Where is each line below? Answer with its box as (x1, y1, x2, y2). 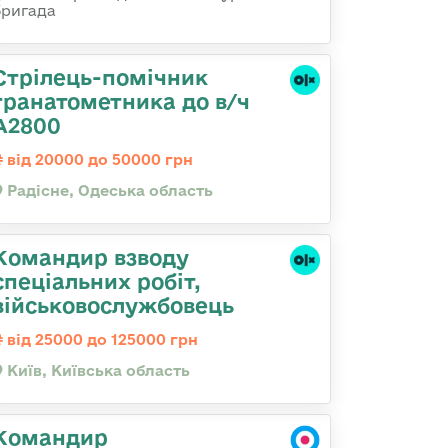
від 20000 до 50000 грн (3, 151, 193, 168)
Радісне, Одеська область (3, 182, 213, 199)
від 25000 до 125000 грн (3, 331, 198, 348)
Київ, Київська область (3, 362, 190, 379)
